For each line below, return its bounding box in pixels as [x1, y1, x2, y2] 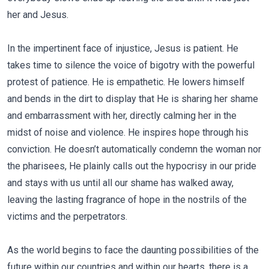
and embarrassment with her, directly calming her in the [7, 110, 237, 121]
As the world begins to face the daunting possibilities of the [7, 244, 259, 256]
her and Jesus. [7, 9, 68, 20]
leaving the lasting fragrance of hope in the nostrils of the [7, 194, 247, 205]
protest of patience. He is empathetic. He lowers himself [7, 76, 245, 88]
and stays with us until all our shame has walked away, [7, 177, 234, 189]
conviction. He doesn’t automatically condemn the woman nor [7, 144, 261, 155]
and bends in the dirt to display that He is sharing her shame [7, 93, 258, 104]
